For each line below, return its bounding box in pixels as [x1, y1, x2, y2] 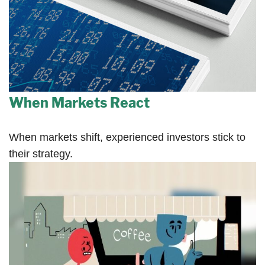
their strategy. [9, 148, 73, 160]
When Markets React [9, 95, 150, 112]
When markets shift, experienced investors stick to [9, 131, 245, 144]
